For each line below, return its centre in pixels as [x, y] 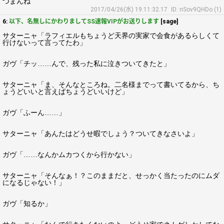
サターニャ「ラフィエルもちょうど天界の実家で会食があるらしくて [111, 35]
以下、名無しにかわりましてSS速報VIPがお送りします [84, 21]
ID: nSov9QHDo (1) [196, 9]
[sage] [168, 21]
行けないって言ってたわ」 [44, 42]
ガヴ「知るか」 [27, 203]
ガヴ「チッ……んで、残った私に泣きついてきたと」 [86, 63]
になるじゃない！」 [34, 182]
